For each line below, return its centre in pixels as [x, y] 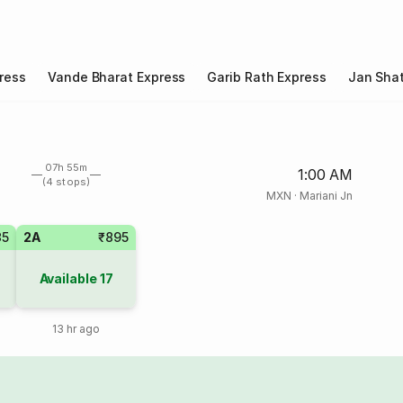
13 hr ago [76, 329]
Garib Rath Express [267, 77]
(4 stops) [66, 182]
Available [68, 278]
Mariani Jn [326, 196]
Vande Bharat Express [117, 77]
